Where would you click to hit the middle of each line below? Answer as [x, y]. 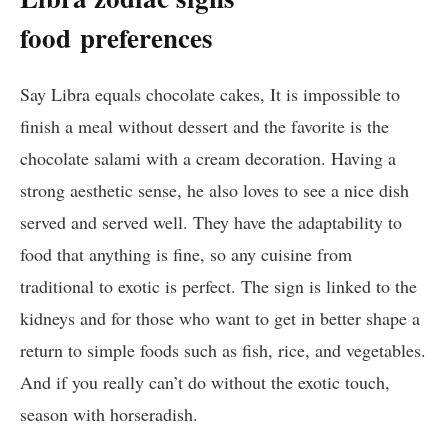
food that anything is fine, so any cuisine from [186, 253]
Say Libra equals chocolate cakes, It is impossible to [210, 93]
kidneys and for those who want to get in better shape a [220, 317]
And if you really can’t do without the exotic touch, [205, 381]
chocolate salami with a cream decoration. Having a [208, 157]
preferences [146, 37]
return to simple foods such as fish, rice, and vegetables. [223, 349]
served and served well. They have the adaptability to [211, 221]
